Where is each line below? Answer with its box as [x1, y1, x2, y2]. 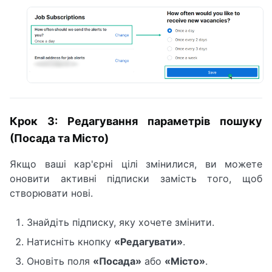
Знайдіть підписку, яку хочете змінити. [27, 216, 214, 228]
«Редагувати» [114, 235, 183, 248]
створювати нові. [10, 186, 93, 199]
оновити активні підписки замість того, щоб [10, 172, 262, 185]
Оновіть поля [27, 254, 93, 267]
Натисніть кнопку [27, 235, 114, 248]
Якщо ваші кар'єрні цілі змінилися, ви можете [10, 157, 262, 170]
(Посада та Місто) [10, 131, 109, 144]
